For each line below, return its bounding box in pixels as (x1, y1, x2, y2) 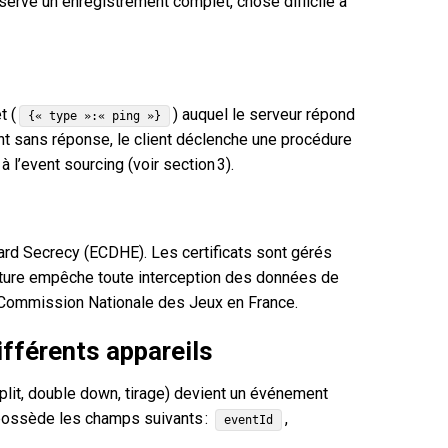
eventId (223, 413, 273, 428)
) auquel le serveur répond (172, 104, 355, 124)
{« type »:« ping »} (27, 108, 161, 123)
